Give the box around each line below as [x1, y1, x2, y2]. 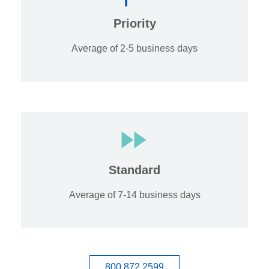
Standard [109, 163, 160, 177]
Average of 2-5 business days [71, 43, 198, 54]
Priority [113, 17, 156, 31]
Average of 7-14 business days [68, 190, 201, 201]
